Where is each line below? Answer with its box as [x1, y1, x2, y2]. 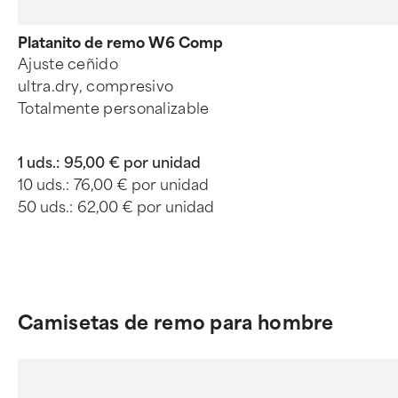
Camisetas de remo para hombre [18, 312, 334, 334]
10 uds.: [18, 177, 69, 194]
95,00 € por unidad [64, 155, 201, 171]
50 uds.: [18, 199, 73, 216]
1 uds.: [18, 155, 60, 171]
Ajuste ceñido [18, 56, 118, 73]
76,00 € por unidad [74, 177, 209, 194]
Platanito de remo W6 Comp [18, 35, 223, 52]
